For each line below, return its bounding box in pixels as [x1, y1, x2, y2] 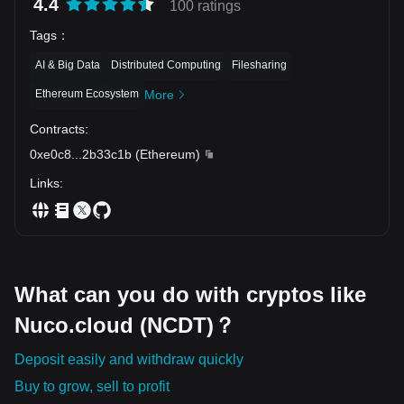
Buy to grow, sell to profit [14, 378, 170, 394]
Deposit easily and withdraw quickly [14, 351, 243, 367]
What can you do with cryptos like [14, 281, 366, 307]
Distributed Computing [111, 58, 221, 71]
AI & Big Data [35, 58, 100, 71]
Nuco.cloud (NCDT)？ [14, 312, 235, 337]
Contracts [30, 121, 85, 136]
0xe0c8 [30, 146, 71, 161]
